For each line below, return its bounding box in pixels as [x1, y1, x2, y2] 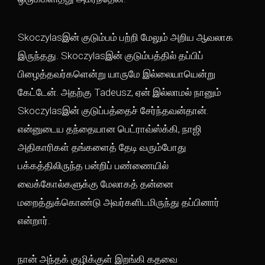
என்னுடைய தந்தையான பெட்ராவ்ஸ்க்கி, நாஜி [18, 123, 202, 135]
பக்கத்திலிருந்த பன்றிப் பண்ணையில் [18, 160, 169, 172]
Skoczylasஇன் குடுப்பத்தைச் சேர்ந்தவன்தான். [18, 105, 209, 117]
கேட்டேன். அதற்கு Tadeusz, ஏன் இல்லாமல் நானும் [18, 86, 221, 98]
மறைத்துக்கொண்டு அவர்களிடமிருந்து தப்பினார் [18, 196, 219, 208]
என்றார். [18, 215, 50, 227]
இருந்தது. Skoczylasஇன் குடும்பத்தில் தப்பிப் [18, 50, 203, 62]
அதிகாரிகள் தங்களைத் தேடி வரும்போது [18, 141, 186, 153]
